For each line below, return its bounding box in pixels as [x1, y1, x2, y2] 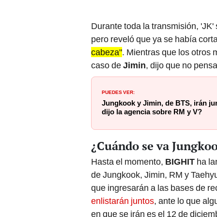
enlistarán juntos [91, 196, 154, 206]
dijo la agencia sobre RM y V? [102, 107, 202, 116]
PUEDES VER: [102, 87, 135, 95]
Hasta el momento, [91, 156, 165, 167]
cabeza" [91, 46, 122, 57]
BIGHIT [165, 156, 195, 167]
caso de [91, 60, 123, 70]
